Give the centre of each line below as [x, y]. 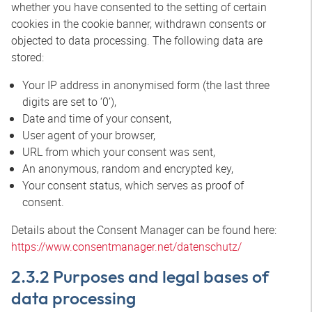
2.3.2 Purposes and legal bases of [140, 276]
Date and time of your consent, [97, 118]
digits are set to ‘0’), [69, 102]
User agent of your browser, [89, 135]
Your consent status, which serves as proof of [133, 185]
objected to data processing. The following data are [137, 40]
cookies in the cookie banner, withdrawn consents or [139, 24]
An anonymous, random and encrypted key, [128, 169]
